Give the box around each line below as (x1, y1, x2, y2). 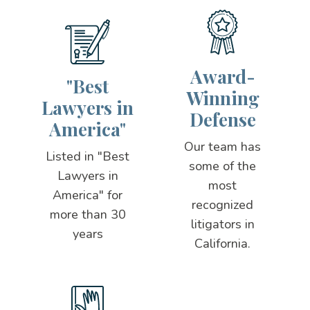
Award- (190, 64, 255, 89)
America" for (53, 186, 123, 203)
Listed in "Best (46, 147, 130, 165)
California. (194, 235, 251, 252)
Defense (189, 107, 256, 132)
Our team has (184, 138, 262, 155)
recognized (192, 196, 254, 213)
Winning (185, 86, 259, 111)
